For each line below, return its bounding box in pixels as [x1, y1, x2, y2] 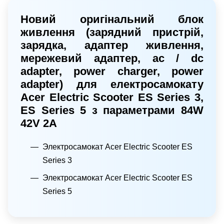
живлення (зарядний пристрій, [20, 25, 203, 38]
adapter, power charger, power [20, 64, 203, 77]
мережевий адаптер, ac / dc [20, 51, 203, 64]
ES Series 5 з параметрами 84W [20, 103, 203, 116]
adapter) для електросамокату [20, 77, 203, 90]
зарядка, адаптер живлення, [20, 38, 203, 51]
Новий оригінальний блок [20, 12, 203, 25]
